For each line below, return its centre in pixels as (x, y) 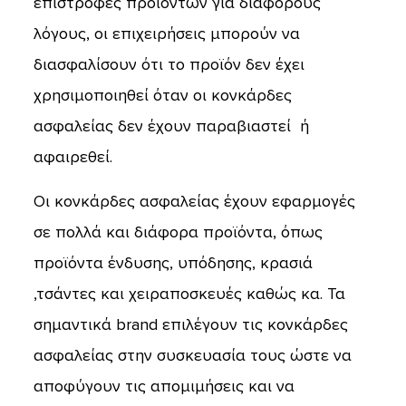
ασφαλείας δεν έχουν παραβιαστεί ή (171, 126)
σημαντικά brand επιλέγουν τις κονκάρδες (190, 324)
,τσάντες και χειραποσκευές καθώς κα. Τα (189, 294)
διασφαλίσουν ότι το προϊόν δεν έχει (169, 64)
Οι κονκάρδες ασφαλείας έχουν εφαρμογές (194, 201)
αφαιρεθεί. (72, 157)
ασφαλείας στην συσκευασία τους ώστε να (192, 355)
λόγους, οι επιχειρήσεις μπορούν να (166, 34)
